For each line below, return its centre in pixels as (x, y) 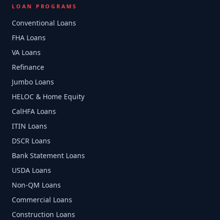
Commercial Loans (42, 200)
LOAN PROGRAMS (44, 6)
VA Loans (26, 52)
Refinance (28, 67)
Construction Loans (43, 214)
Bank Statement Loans (48, 155)
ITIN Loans (29, 126)
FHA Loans (29, 38)
